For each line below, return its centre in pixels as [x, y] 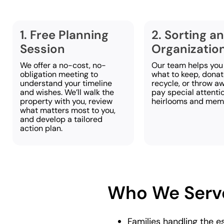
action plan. [41, 128]
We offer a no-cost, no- [63, 65]
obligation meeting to [59, 74]
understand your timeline [66, 83]
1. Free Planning [64, 34]
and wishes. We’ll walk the [67, 92]
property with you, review [66, 101]
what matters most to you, [67, 110]
